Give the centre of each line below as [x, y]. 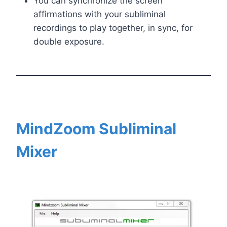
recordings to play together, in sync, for [113, 28]
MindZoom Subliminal [96, 128]
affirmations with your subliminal [100, 14]
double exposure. [69, 41]
